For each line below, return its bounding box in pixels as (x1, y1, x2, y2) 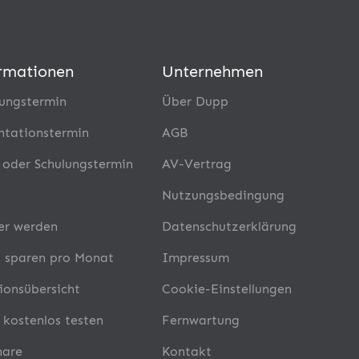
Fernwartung (161, 312, 240, 328)
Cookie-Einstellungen (161, 280, 292, 296)
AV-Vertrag (161, 155, 232, 171)
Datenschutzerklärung (161, 218, 296, 234)
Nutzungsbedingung (161, 187, 284, 203)
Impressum (161, 249, 229, 265)
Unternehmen (161, 61, 263, 81)
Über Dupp (161, 93, 228, 109)
